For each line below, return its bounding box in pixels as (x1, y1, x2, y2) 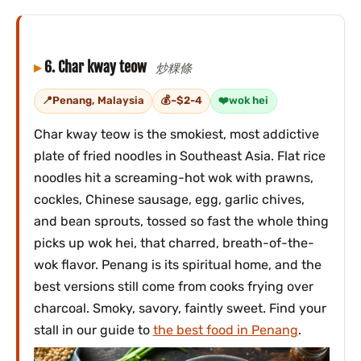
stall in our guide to (33, 322, 153, 338)
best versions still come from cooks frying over (33, 278, 313, 294)
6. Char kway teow (44, 57, 150, 77)
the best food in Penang (152, 322, 298, 338)
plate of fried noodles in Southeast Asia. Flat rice (33, 147, 326, 164)
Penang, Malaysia (52, 94, 144, 107)
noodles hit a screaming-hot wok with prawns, (33, 169, 313, 185)
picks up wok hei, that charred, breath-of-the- (33, 234, 314, 251)
